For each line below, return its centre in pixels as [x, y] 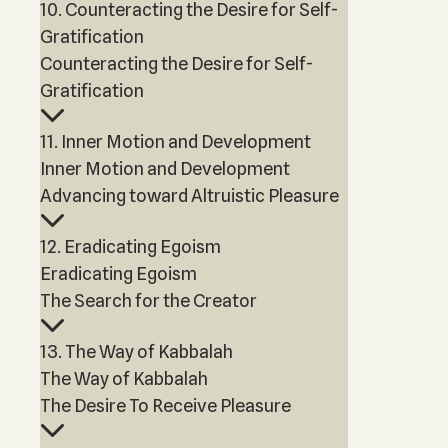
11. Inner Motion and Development [175, 141]
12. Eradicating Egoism [130, 246]
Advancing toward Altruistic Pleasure [189, 195]
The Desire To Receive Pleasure [165, 405]
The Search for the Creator [148, 300]
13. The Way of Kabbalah [136, 351]
